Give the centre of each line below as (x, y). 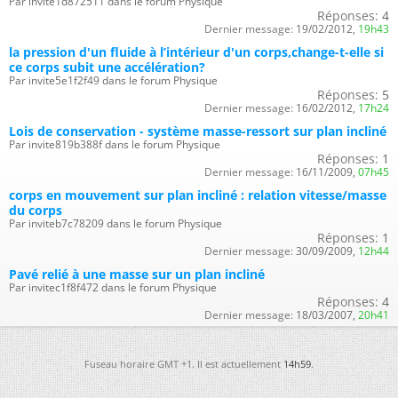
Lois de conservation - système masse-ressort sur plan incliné (198, 131)
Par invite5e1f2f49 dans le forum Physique (113, 80)
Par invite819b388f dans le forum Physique (115, 144)
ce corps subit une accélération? (107, 67)
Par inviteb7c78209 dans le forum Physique (115, 223)
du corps (36, 210)
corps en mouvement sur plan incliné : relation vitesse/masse (198, 195)
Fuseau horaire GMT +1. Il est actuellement (184, 363)
